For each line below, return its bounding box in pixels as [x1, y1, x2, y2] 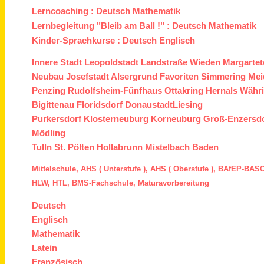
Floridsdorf [77, 100, 123, 110]
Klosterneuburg [84, 114, 149, 124]
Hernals [206, 85, 238, 96]
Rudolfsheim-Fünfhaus [68, 85, 163, 96]
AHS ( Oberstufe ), [150, 164, 216, 174]
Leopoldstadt [84, 57, 139, 68]
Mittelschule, [32, 164, 79, 174]
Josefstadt [66, 71, 110, 82]
